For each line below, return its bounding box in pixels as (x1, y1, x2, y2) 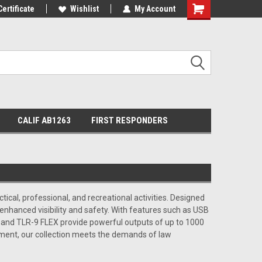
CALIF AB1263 (17, 115, 71, 126)
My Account (135, 4, 175, 13)
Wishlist (70, 4, 99, 13)
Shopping (187, 5, 221, 14)
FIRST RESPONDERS (91, 115, 168, 126)
